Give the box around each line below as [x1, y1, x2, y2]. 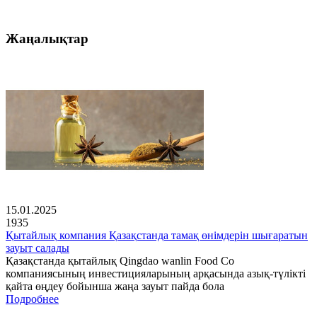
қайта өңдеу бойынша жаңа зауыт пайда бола [6, 280, 224, 293]
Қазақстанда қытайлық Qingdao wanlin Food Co [6, 255, 234, 267]
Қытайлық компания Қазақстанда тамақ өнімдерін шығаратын [6, 229, 308, 242]
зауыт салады [6, 242, 69, 255]
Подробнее [6, 293, 59, 306]
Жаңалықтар [6, 30, 88, 46]
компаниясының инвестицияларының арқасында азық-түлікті [6, 267, 306, 280]
